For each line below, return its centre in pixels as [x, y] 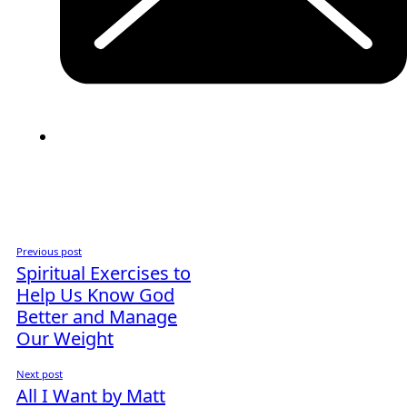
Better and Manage [97, 317]
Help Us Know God [95, 295]
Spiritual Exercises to [104, 273]
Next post [40, 374]
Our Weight [65, 339]
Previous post [49, 252]
